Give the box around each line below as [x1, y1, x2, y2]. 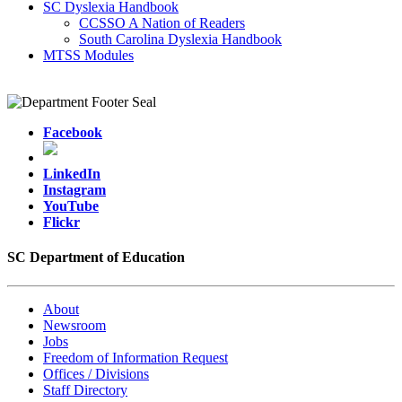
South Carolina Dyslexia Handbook [79, 31, 282, 48]
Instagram [43, 182, 106, 198]
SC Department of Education [7, 249, 185, 266]
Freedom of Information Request [43, 349, 228, 365]
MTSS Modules [43, 48, 134, 64]
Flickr [43, 214, 80, 231]
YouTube [43, 198, 99, 214]
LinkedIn [43, 166, 100, 182]
